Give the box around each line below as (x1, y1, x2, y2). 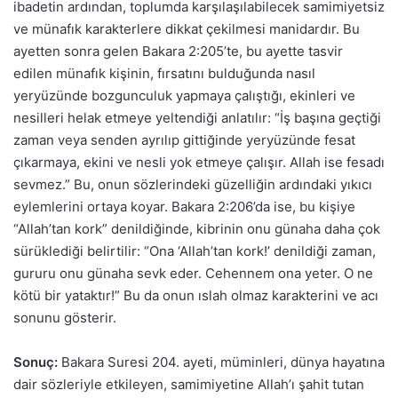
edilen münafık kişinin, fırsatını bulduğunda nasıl (13, 64, 315, 82)
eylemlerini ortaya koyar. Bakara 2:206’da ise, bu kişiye (13, 197, 355, 215)
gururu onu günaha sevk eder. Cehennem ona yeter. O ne (13, 264, 373, 282)
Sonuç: (13, 353, 58, 370)
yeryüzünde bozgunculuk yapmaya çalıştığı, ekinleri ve (13, 86, 355, 104)
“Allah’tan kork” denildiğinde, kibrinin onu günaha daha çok (13, 219, 380, 237)
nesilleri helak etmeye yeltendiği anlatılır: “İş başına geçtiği (13, 108, 381, 126)
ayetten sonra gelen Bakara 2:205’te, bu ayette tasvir (13, 42, 343, 60)
